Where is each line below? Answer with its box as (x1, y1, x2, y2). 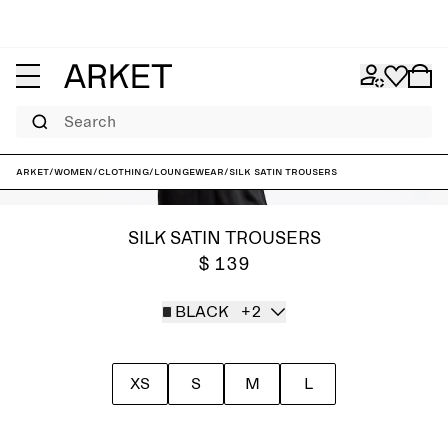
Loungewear (154, 166, 224, 178)
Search (15, 107, 47, 117)
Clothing (98, 166, 149, 178)
